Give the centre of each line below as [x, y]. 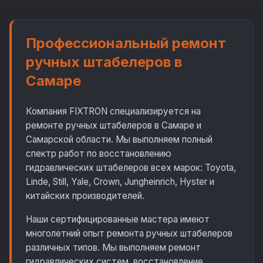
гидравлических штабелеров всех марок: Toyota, [131, 168]
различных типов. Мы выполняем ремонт [113, 247]
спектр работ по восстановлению [99, 154]
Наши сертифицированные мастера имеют [118, 219]
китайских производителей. [85, 196]
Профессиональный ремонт [126, 43]
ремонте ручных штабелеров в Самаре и [114, 125]
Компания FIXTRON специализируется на [113, 111]
